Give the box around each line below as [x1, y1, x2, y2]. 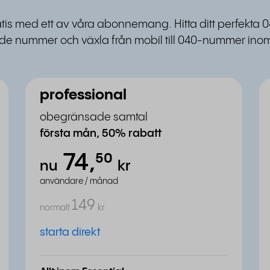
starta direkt [40, 227, 101, 238]
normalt [40, 204, 70, 212]
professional [40, 88, 127, 103]
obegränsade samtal [40, 111, 148, 123]
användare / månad [40, 177, 118, 186]
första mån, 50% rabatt [40, 128, 162, 139]
